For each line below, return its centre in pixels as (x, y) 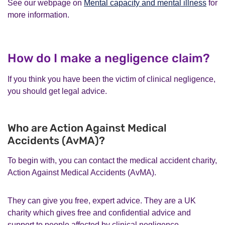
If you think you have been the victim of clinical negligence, (111, 79)
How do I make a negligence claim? (109, 58)
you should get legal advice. (57, 91)
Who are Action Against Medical (87, 128)
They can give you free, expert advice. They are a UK (102, 200)
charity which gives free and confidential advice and (99, 212)
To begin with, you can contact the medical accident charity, (112, 160)
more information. (38, 15)
